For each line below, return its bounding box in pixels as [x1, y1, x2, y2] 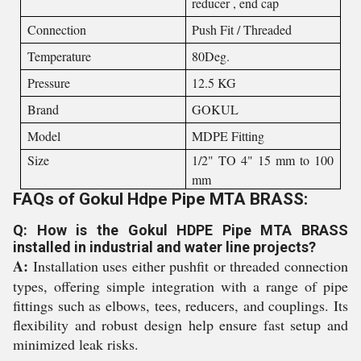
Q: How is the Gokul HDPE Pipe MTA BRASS [13, 222, 348, 239]
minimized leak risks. [13, 334, 139, 354]
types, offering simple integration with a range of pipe [13, 276, 348, 296]
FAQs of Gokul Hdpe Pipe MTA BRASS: [13, 189, 308, 209]
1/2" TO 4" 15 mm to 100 [192, 151, 334, 168]
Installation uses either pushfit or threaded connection [28, 256, 348, 276]
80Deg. [192, 48, 230, 64]
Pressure [27, 74, 70, 91]
